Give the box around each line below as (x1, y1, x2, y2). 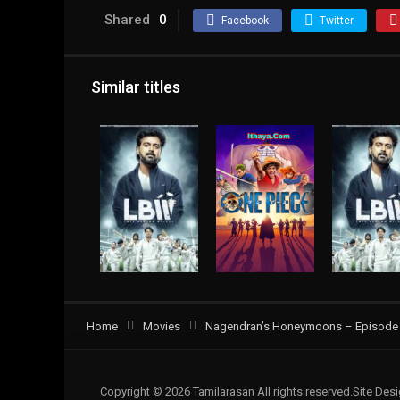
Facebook (221, 14, 269, 27)
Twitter (320, 14, 354, 27)
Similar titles (91, 78, 180, 96)
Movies (143, 320, 180, 334)
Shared (104, 12, 150, 28)
